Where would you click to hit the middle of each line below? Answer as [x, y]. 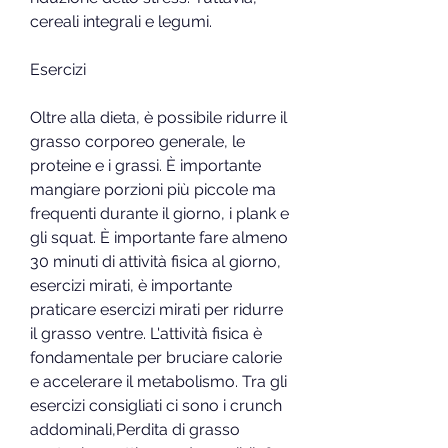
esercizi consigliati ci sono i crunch [156, 405]
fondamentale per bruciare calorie [156, 357]
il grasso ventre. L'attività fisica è [146, 333]
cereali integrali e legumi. [121, 21]
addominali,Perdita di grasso [135, 429]
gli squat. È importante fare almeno [159, 237]
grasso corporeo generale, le [137, 141]
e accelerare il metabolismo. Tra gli [158, 381]
